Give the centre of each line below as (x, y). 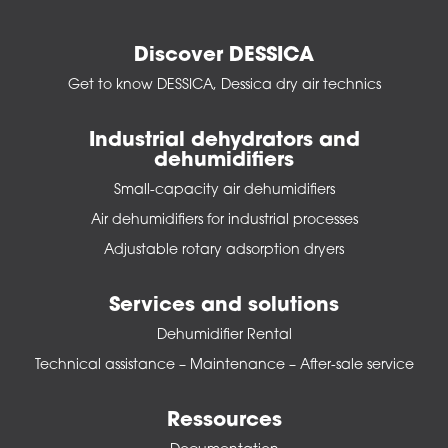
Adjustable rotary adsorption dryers (224, 251)
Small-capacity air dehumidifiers (224, 191)
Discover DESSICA (224, 56)
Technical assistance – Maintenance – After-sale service (224, 366)
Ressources (224, 421)
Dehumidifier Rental (224, 336)
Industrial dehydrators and (224, 141)
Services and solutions (224, 306)
